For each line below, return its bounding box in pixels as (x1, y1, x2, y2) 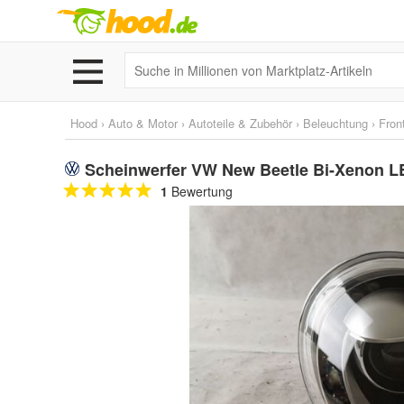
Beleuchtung (303, 115, 368, 132)
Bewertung (168, 182, 233, 200)
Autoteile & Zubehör (188, 115, 292, 132)
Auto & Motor (108, 115, 178, 132)
